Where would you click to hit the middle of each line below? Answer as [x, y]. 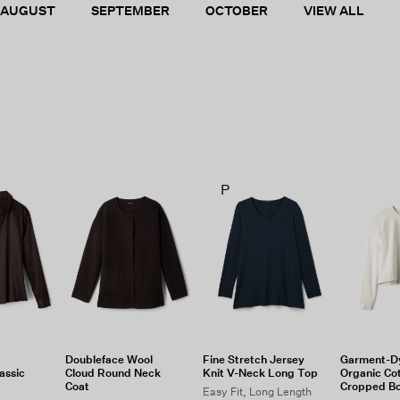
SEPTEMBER [130, 10]
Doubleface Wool [109, 359]
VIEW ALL [334, 10]
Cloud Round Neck [113, 373]
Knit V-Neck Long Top [260, 373]
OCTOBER [237, 10]
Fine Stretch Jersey [254, 359]
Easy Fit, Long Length [257, 392]
